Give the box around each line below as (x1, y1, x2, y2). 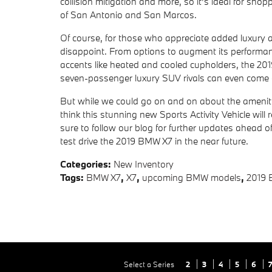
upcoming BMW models (142, 171, 241, 183)
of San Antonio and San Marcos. (60, 8, 197, 21)
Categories (60, 158, 108, 170)
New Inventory (114, 158, 174, 170)
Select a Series (124, 259, 176, 269)
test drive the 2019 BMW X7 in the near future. (60, 135, 248, 147)
